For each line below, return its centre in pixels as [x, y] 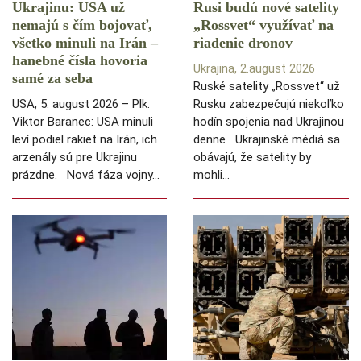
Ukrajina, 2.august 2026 [254, 69]
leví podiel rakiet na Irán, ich [85, 140]
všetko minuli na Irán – [85, 43]
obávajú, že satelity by [252, 158]
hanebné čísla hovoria [80, 61]
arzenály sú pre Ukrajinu [75, 158]
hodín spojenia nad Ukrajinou [269, 122]
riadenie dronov [243, 43]
